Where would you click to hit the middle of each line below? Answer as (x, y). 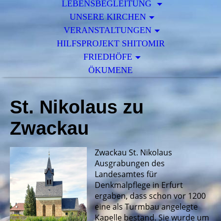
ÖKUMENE (110, 70)
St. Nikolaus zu (77, 107)
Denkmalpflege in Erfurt (139, 185)
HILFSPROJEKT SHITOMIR (110, 43)
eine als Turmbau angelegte (146, 207)
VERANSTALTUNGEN (108, 30)
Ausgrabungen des (129, 163)
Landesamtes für (126, 174)
